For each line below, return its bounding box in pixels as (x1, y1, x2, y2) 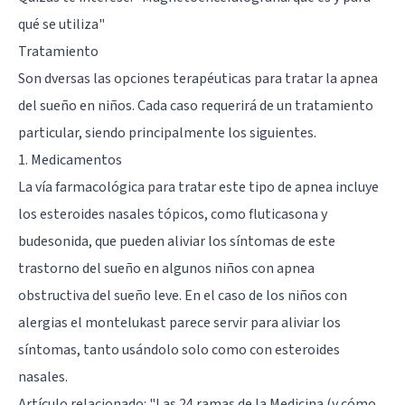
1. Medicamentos (18, 149, 122, 170)
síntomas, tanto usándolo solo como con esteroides (18, 339, 340, 360)
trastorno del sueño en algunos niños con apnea (18, 258, 315, 278)
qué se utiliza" (18, 14, 105, 34)
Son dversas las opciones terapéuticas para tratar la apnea (18, 68, 378, 89)
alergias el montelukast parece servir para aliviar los (18, 312, 341, 333)
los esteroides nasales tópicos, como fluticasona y (18, 203, 327, 224)
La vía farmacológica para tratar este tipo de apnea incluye (18, 176, 379, 197)
